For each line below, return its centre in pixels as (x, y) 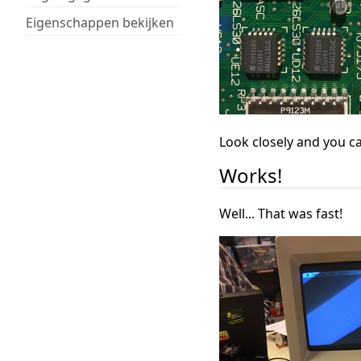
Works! (251, 175)
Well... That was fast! (281, 213)
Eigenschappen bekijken (100, 22)
